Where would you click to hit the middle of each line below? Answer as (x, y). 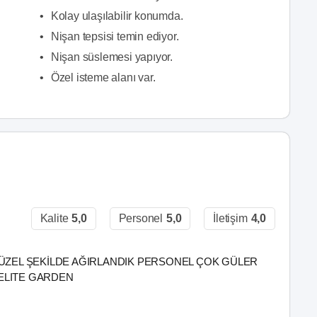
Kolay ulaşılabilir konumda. (117, 16)
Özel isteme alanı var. (103, 77)
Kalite (54, 218)
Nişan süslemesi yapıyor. (111, 57)
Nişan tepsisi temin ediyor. (115, 36)
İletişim (230, 218)
